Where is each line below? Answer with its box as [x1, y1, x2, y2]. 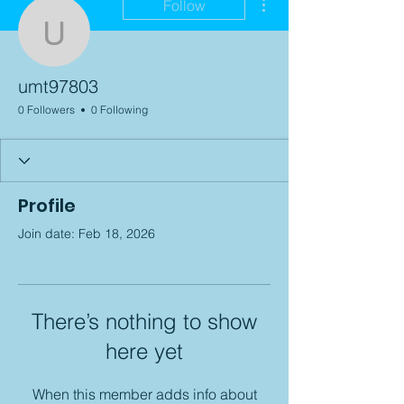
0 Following [91, 103, 148, 116]
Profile [18, 193, 76, 218]
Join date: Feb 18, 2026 [18, 225, 155, 242]
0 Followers [18, 103, 75, 116]
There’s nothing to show [32, 308, 257, 335]
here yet [106, 338, 183, 364]
